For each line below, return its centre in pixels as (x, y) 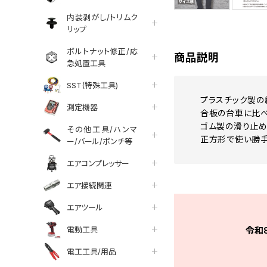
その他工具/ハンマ (103, 129)
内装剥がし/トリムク (103, 17)
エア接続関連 (89, 185)
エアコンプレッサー (98, 163)
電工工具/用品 (91, 251)
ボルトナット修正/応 (103, 51)
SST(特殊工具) (92, 85)
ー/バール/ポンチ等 (100, 141)
